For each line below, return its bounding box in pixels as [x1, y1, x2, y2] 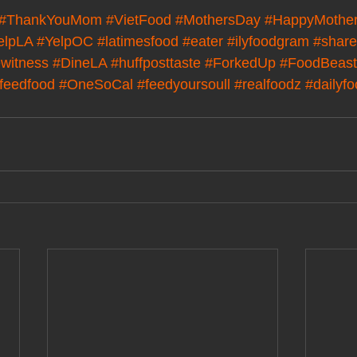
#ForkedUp [205, 55, 276, 72]
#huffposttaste [111, 55, 201, 72]
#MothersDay [175, 12, 261, 29]
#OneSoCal [59, 76, 133, 93]
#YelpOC [37, 33, 93, 50]
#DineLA [53, 55, 107, 72]
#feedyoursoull [137, 76, 230, 93]
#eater [182, 33, 223, 50]
